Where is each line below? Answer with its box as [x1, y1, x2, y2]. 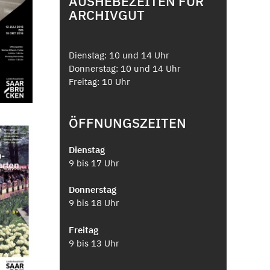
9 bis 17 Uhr [68, 157, 119, 169]
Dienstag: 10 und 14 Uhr [68, 49, 169, 61]
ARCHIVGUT [68, 6, 145, 24]
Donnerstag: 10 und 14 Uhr [68, 63, 181, 75]
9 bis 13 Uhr [68, 237, 119, 249]
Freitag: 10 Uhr [68, 76, 130, 88]
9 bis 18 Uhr [68, 197, 119, 209]
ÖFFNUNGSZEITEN [68, 114, 186, 132]
